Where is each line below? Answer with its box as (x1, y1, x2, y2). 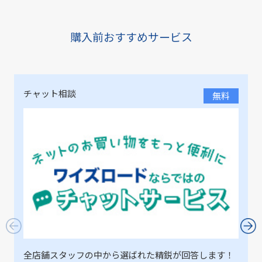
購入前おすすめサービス (70, 29, 192, 45)
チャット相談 (23, 87, 76, 100)
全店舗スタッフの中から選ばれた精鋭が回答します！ (23, 248, 234, 261)
